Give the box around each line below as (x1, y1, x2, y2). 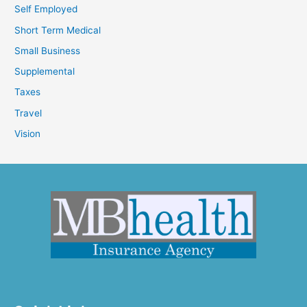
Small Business (14, 45, 81, 56)
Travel (14, 107, 42, 119)
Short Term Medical (14, 24, 101, 36)
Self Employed (14, 3, 78, 15)
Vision (14, 127, 41, 139)
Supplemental (14, 66, 75, 77)
